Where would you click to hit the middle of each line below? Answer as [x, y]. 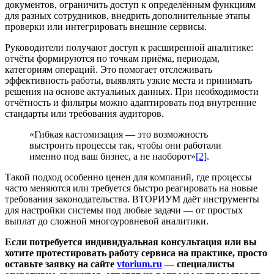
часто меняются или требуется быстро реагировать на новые [131, 188]
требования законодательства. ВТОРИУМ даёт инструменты [132, 199]
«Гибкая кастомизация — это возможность [119, 134]
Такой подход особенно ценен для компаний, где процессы [128, 177]
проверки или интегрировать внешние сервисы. [106, 26]
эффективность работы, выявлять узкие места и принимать [128, 80]
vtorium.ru [139, 264]
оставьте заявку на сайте [61, 264]
